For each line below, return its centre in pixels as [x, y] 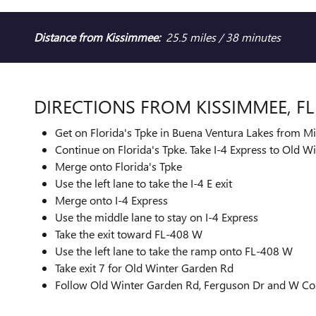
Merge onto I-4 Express [111, 200]
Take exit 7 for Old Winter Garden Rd [144, 268]
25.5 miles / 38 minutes [220, 37]
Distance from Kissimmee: [97, 37]
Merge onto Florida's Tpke [119, 166]
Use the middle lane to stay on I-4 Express [157, 217]
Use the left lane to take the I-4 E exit [144, 183]
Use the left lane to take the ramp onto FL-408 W [174, 251]
